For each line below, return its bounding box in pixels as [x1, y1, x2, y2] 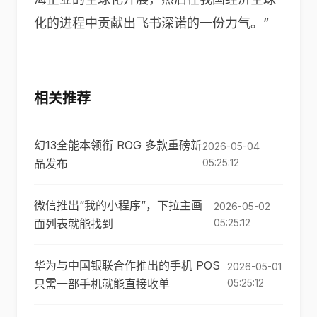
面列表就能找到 [34, 217, 113, 231]
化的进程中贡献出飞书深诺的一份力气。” [34, 16, 269, 30]
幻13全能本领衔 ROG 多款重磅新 [34, 138, 202, 152]
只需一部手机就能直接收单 [34, 277, 170, 291]
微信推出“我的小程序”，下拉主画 [34, 198, 202, 212]
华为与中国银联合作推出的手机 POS [34, 258, 220, 272]
